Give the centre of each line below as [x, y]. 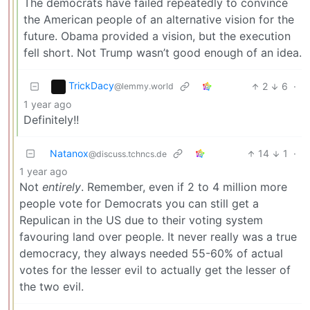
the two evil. [52, 287]
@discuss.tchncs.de [128, 154]
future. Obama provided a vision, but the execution [157, 36]
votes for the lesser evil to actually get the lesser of [155, 270]
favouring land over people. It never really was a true [158, 237]
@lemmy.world [144, 86]
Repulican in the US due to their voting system [141, 220]
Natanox [69, 154]
